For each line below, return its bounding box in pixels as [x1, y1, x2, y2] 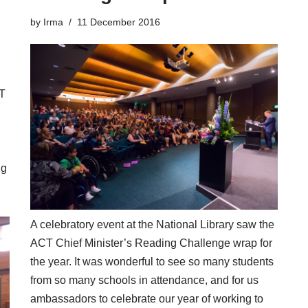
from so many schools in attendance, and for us [30, 274, 258, 286]
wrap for [230, 236, 272, 249]
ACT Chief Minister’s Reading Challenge [30, 236, 230, 249]
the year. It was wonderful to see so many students [30, 255, 274, 267]
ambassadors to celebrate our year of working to [30, 292, 263, 305]
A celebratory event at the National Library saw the [30, 218, 274, 230]
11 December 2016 [77, 16, 160, 28]
